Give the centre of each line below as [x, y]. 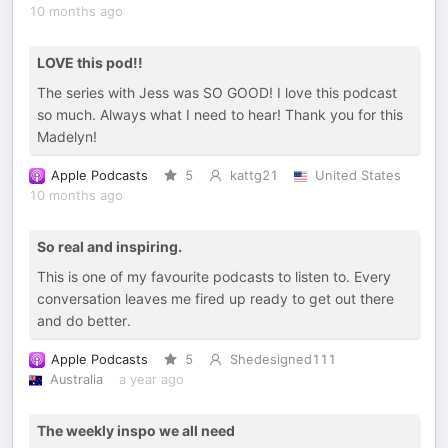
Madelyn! [67, 136]
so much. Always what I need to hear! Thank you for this [220, 114]
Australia [76, 379]
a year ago [151, 379]
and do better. [84, 320]
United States [357, 175]
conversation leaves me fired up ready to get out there [215, 298]
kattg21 [253, 175]
